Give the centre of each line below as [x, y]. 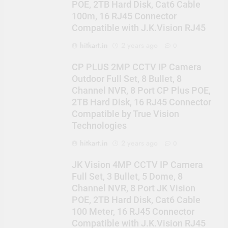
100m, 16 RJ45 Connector [124, 16]
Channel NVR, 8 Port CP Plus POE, [141, 90]
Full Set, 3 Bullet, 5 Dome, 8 [127, 176]
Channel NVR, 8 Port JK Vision [133, 188]
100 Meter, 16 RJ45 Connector [133, 211]
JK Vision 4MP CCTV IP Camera [137, 165]
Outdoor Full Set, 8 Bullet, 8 [126, 79]
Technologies [99, 125]
